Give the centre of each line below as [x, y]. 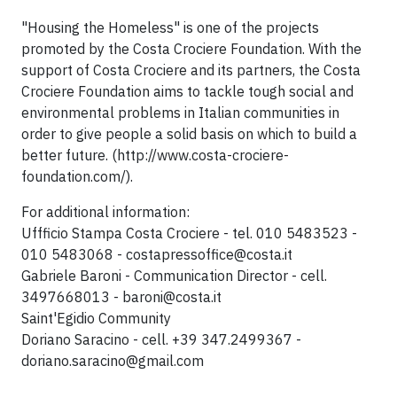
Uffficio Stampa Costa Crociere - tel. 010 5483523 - [189, 233]
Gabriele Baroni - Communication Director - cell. [174, 276]
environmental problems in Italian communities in [180, 113]
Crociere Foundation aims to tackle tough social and [187, 91]
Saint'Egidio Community [98, 318]
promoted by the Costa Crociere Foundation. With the [191, 49]
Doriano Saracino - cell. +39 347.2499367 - [161, 339]
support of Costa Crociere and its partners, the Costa [191, 70]
